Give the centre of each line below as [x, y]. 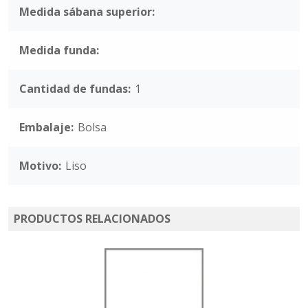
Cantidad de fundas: [75, 89]
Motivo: [40, 166]
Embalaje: [46, 127]
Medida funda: [59, 50]
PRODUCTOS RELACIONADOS [92, 219]
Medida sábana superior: [87, 12]
